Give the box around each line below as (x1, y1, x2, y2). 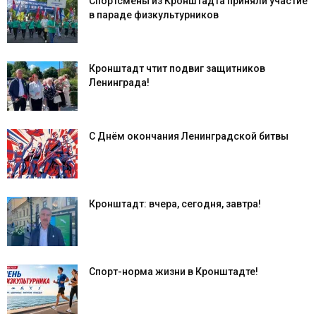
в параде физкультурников (89, 8, 219, 20)
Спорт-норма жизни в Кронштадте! (89, 265, 258, 277)
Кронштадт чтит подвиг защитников (89, 62, 265, 74)
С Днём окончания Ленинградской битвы (89, 130, 288, 142)
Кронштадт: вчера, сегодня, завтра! (89, 197, 261, 209)
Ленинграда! (89, 76, 150, 88)
